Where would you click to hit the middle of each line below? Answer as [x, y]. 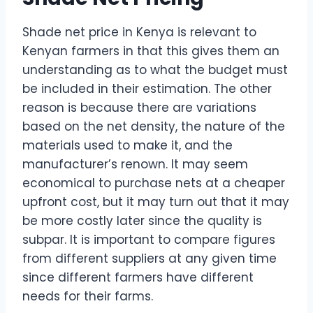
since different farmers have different [138, 278]
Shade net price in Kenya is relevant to [139, 32]
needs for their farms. [88, 297]
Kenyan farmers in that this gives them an [151, 51]
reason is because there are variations [139, 108]
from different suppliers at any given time [150, 259]
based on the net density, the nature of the [154, 127]
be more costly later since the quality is [142, 221]
